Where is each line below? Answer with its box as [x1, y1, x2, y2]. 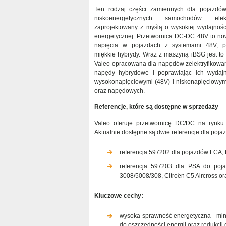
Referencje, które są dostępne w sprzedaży [94, 103, 218, 110]
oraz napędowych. [94, 87, 145, 94]
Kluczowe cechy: [94, 192, 143, 199]
